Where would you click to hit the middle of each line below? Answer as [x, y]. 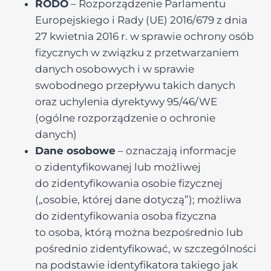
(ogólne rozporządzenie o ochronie [125, 118]
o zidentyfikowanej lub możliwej [118, 167]
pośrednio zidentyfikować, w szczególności [146, 249]
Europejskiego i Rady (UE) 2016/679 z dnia [141, 20]
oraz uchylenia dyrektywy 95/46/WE [126, 102]
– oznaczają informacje [176, 151]
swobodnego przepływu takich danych [135, 85]
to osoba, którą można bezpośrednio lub [139, 232]
